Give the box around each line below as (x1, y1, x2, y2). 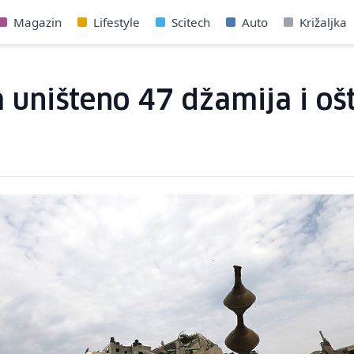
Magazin (13, 14, 62, 30)
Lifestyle (93, 14, 140, 30)
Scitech (171, 14, 210, 30)
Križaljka (299, 14, 347, 30)
